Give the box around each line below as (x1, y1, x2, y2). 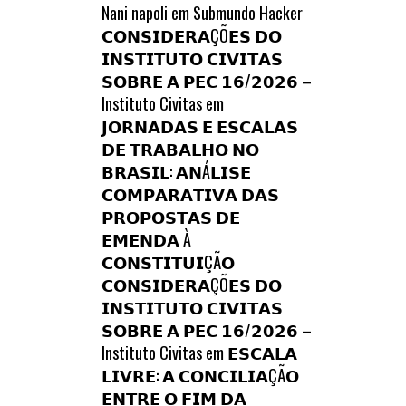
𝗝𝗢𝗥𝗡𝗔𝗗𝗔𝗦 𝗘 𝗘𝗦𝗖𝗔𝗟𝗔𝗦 (101, 113, 298, 138)
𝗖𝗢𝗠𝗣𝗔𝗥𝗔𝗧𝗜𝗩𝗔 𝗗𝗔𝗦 (101, 181, 279, 206)
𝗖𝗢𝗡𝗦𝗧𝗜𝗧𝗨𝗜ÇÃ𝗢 (101, 249, 235, 274)
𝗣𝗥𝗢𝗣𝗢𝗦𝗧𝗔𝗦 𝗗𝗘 (101, 204, 240, 228)
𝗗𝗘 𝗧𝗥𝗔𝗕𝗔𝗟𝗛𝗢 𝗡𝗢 (101, 136, 259, 160)
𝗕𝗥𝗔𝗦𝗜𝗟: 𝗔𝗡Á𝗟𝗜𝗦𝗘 (101, 159, 251, 183)
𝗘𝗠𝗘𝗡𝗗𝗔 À (101, 227, 191, 251)
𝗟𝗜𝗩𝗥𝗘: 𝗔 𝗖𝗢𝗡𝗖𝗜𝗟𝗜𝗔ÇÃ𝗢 (101, 362, 299, 387)
